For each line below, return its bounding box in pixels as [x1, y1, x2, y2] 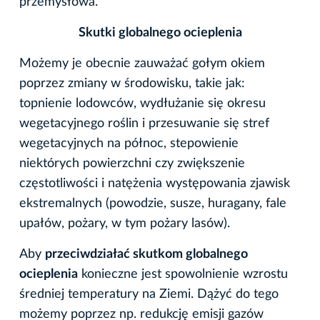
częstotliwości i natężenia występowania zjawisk [19, 177, 290, 191]
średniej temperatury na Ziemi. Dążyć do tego [19, 288, 279, 301]
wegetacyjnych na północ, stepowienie [19, 137, 239, 151]
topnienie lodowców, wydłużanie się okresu [19, 97, 266, 111]
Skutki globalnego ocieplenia [78, 26, 242, 40]
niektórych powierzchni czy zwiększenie [19, 157, 245, 171]
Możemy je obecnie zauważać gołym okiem [19, 57, 265, 71]
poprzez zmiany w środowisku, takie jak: [19, 77, 245, 91]
